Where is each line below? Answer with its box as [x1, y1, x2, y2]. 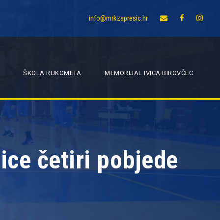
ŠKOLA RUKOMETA [23, 69, 81, 77]
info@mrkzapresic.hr [89, 14, 148, 23]
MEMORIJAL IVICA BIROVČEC [105, 69, 193, 77]
